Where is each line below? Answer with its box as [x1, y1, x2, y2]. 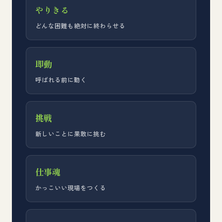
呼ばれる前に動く [35, 75, 87, 84]
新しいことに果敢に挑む [35, 129, 106, 138]
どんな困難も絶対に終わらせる [35, 21, 125, 30]
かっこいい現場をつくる [35, 183, 106, 192]
